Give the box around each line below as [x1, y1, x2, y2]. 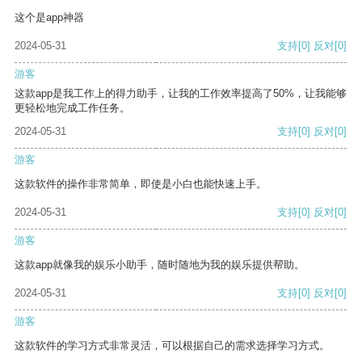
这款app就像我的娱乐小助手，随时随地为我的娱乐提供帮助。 [15, 259, 305, 271]
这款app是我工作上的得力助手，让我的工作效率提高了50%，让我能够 [15, 87, 347, 100]
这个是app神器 [15, 11, 84, 24]
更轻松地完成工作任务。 [15, 102, 130, 115]
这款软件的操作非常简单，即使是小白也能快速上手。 [15, 178, 267, 191]
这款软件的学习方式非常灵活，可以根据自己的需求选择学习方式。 [15, 339, 330, 352]
